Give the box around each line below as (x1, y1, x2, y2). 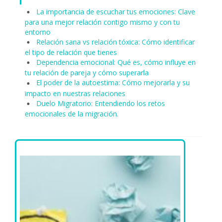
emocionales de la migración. (25, 109, 118, 118)
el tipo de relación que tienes (25, 48, 117, 57)
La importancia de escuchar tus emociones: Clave (36, 6, 195, 16)
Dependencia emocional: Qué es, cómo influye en (36, 57, 196, 67)
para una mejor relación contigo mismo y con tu (25, 17, 180, 27)
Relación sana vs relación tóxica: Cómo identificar (36, 37, 195, 47)
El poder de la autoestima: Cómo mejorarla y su (36, 78, 190, 88)
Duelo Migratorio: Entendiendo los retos (36, 98, 165, 108)
